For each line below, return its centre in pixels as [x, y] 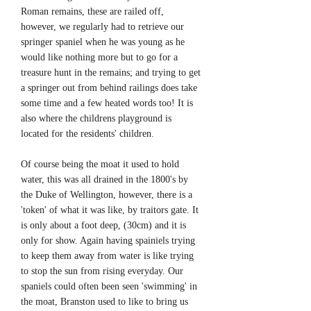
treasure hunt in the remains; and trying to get [111, 73]
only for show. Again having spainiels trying [108, 241]
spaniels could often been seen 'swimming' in [109, 286]
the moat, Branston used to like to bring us [104, 302]
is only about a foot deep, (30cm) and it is [103, 225]
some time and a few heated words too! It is [107, 103]
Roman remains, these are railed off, [92, 11]
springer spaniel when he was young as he [103, 42]
